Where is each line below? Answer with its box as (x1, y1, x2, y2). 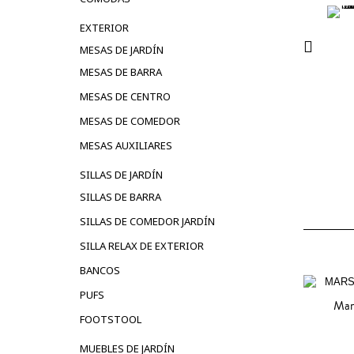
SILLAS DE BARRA (80, 189, 161, 204)
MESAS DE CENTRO (80, 88, 171, 104)
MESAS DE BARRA (80, 64, 162, 79)
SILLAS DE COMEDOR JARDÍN (80, 213, 215, 228)
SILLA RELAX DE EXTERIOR (80, 238, 204, 253)
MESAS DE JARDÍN (80, 42, 164, 57)
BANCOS (80, 262, 120, 277)
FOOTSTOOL (80, 311, 141, 326)
